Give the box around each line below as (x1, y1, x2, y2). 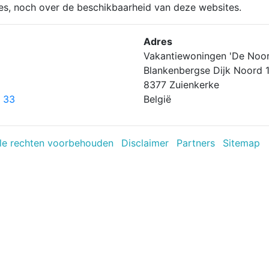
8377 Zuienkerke (144, 79, 219, 91)
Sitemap (223, 137, 260, 149)
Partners (177, 137, 215, 149)
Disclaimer (121, 137, 169, 149)
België (144, 93, 171, 105)
